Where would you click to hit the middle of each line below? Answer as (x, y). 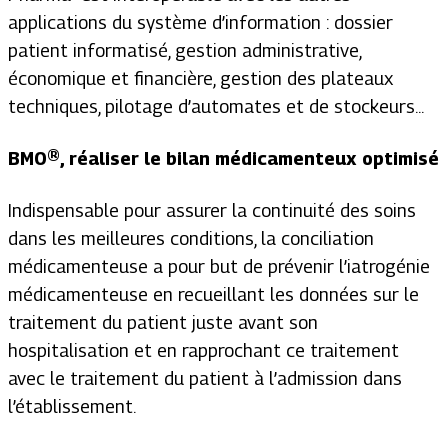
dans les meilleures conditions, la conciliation (191, 239)
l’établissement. (72, 407)
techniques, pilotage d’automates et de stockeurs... (216, 107)
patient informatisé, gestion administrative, (184, 51)
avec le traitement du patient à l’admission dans (205, 379)
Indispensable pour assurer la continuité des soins (212, 211)
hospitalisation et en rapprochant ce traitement (203, 351)
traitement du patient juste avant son (163, 323)
